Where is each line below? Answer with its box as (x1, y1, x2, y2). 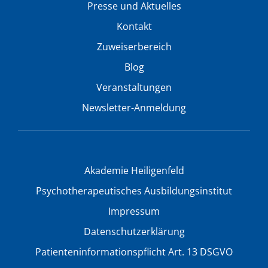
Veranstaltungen (96, 80, 172, 94)
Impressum (108, 204, 160, 218)
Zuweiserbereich (96, 39, 172, 53)
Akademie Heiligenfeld (84, 163, 184, 177)
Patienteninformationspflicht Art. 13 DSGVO (35, 245, 233, 258)
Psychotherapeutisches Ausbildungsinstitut (36, 184, 232, 197)
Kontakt (116, 19, 152, 33)
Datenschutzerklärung (83, 224, 185, 238)
